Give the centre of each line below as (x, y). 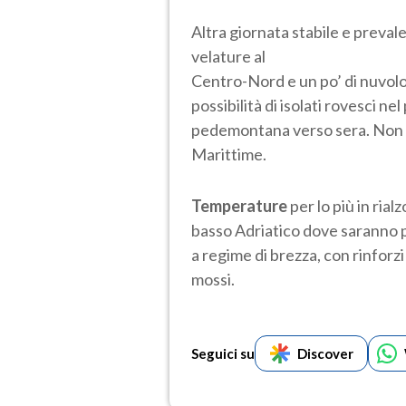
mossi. (213, 280)
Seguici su (223, 354)
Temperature (239, 206)
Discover (325, 354)
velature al (228, 57)
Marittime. (229, 155)
